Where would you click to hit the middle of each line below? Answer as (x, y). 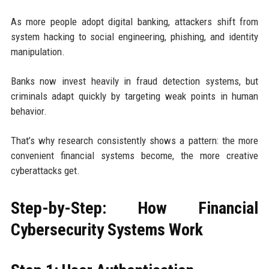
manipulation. (38, 51)
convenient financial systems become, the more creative (134, 155)
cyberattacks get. (45, 170)
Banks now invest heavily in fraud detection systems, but (134, 81)
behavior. (29, 111)
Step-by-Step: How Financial (134, 208)
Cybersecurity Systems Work (107, 229)
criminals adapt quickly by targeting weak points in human (134, 96)
